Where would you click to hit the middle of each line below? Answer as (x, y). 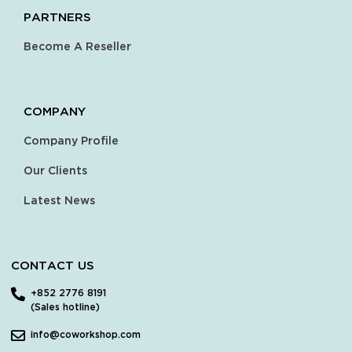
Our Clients (55, 171)
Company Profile (71, 141)
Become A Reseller (77, 47)
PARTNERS (57, 18)
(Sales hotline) (65, 308)
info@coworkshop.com (86, 335)
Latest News (59, 201)
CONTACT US (53, 267)
